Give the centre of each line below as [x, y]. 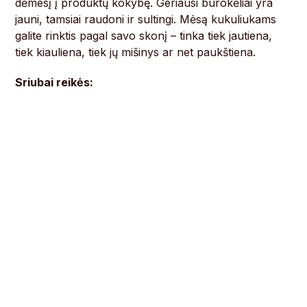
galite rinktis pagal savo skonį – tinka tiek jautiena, [144, 36]
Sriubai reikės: [54, 83]
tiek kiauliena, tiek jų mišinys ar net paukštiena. [136, 52]
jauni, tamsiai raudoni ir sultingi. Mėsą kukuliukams [146, 20]
